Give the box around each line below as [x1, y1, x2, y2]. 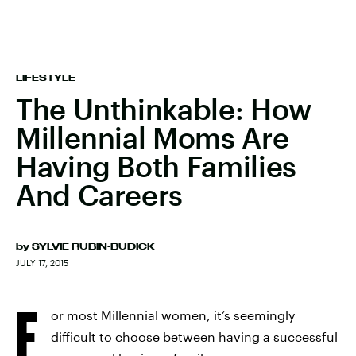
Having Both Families [16, 149, 296, 183]
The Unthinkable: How [16, 92, 311, 126]
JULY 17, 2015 [16, 257, 68, 268]
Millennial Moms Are [16, 121, 289, 154]
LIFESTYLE [16, 73, 75, 83]
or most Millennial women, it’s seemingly [51, 308, 295, 323]
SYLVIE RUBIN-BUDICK [32, 242, 155, 251]
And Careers [16, 178, 184, 211]
